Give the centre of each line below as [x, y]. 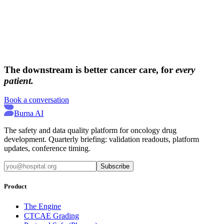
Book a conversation [36, 100]
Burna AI [29, 113]
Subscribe [115, 166]
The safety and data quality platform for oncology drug [90, 130]
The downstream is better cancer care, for [88, 69]
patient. [19, 80]
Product [15, 186]
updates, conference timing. [47, 148]
